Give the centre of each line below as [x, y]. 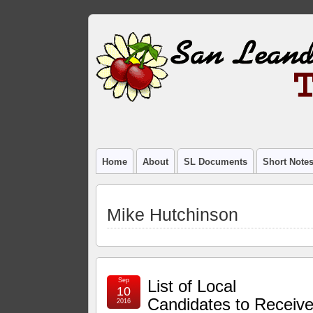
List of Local [192, 286]
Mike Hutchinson [173, 214]
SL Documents [216, 162]
